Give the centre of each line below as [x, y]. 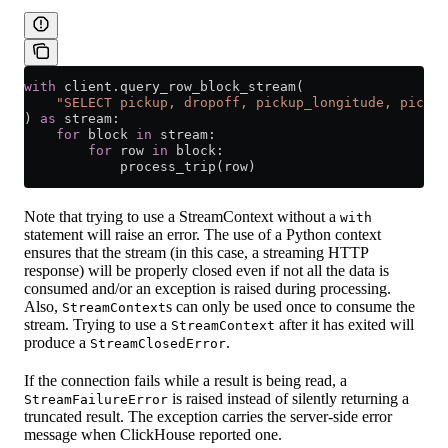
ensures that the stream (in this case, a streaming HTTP [196, 252]
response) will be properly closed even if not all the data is [206, 270]
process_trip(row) [140, 166]
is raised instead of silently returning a [288, 398]
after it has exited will [344, 324]
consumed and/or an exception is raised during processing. [207, 288]
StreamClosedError [158, 343]
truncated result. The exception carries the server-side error [208, 416]
